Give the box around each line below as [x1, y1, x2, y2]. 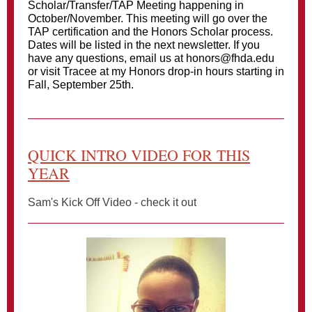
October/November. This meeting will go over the [28, 13, 267, 24]
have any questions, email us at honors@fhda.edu [28, 52, 274, 64]
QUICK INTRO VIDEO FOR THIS [28, 145, 250, 165]
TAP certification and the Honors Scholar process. [28, 26, 273, 38]
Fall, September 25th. [28, 79, 134, 91]
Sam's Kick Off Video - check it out [28, 196, 196, 208]
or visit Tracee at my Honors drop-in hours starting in [28, 65, 284, 77]
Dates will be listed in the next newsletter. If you [28, 39, 260, 51]
